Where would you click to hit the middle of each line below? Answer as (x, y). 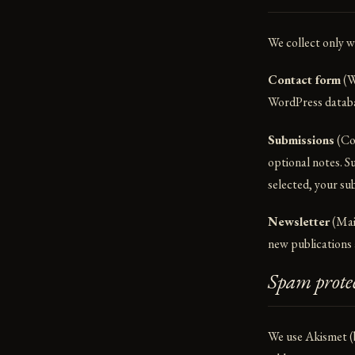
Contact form (304, 80)
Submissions (301, 139)
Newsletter (299, 221)
